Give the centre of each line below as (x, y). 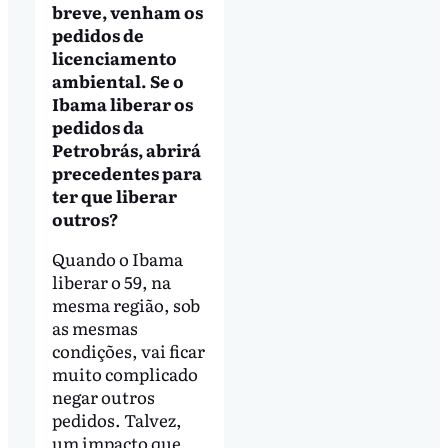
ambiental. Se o (117, 80)
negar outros (103, 396)
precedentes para (126, 172)
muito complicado (124, 373)
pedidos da (97, 126)
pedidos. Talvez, (116, 419)
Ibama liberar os (122, 103)
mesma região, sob (125, 304)
